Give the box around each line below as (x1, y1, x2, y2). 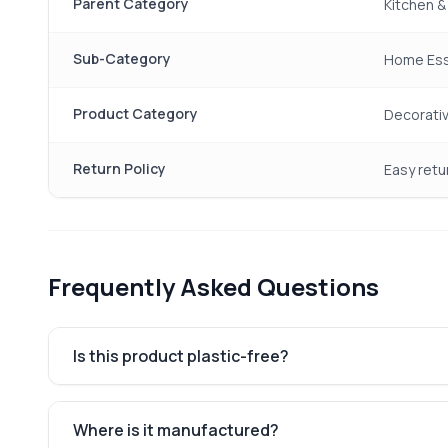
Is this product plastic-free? (73, 345, 289, 367)
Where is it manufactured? (73, 419, 279, 441)
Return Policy (73, 159, 166, 178)
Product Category (73, 104, 198, 123)
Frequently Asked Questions (48, 270, 379, 303)
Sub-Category (73, 49, 171, 68)
